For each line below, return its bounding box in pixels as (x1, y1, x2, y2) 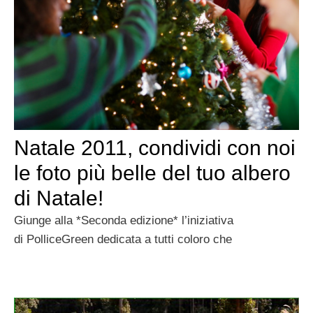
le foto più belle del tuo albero (14, 161, 291, 185)
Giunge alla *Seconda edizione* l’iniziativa (14, 214, 233, 228)
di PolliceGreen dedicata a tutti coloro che (14, 233, 232, 247)
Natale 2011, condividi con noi (14, 136, 296, 160)
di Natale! (14, 187, 103, 210)
